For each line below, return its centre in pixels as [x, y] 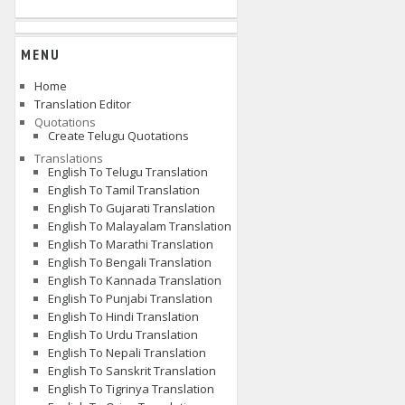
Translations [69, 158]
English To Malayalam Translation [140, 226]
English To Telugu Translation [128, 172]
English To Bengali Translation [130, 262]
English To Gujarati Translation [132, 208]
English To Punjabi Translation [130, 298]
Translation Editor [83, 104]
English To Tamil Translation [124, 190]
